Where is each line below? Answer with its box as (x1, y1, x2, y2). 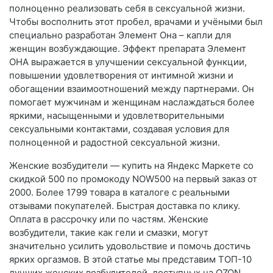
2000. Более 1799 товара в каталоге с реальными (9, 186, 230, 199)
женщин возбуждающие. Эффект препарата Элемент (9, 43, 246, 55)
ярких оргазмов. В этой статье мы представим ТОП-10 (9, 253, 252, 266)
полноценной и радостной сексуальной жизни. (9, 136, 220, 149)
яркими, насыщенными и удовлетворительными (9, 110, 224, 122)
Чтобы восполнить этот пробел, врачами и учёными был (9, 16, 263, 28)
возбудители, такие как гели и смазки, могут (9, 227, 208, 239)
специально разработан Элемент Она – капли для (9, 29, 231, 41)
